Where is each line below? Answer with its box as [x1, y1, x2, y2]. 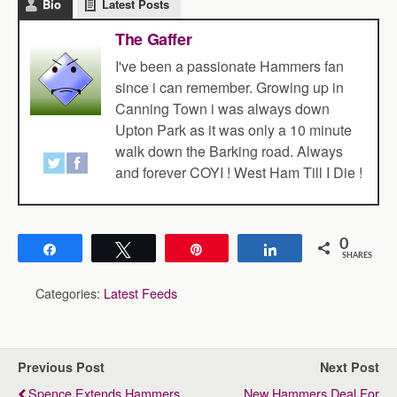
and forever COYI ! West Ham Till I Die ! [115, 162, 362, 183]
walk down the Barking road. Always [115, 141, 343, 161]
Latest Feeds [104, 284, 177, 302]
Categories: [35, 284, 104, 302]
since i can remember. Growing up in [115, 77, 344, 97]
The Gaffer [115, 27, 192, 51]
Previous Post [18, 358, 105, 376]
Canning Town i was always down [115, 98, 330, 119]
